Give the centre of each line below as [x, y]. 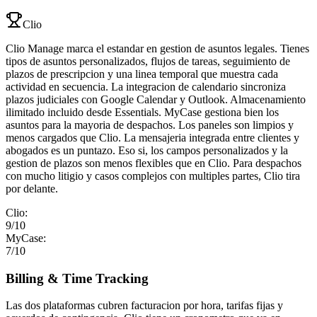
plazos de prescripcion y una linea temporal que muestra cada [142, 74]
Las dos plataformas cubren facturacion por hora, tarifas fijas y [144, 306]
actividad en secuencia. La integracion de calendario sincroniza [146, 87]
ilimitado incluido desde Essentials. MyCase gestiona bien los [142, 113]
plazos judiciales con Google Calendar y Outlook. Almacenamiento [156, 100]
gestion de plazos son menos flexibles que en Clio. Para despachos [154, 163]
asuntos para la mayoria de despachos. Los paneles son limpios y [150, 125]
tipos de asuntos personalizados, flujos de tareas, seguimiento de [148, 62]
